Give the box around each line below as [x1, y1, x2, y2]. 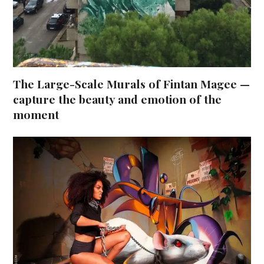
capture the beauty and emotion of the [13, 91, 222, 107]
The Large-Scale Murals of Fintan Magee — [13, 75, 250, 91]
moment [13, 106, 60, 122]
